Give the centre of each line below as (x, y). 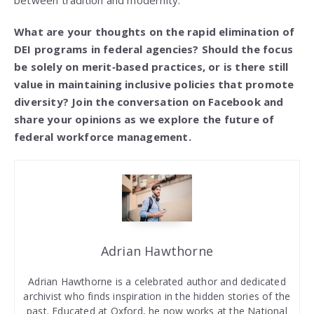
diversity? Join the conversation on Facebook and (149, 102)
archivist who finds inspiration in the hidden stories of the (157, 296)
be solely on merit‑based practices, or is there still (151, 67)
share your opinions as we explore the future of (144, 120)
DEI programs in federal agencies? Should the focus (154, 49)
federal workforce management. (103, 137)
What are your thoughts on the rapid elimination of (155, 32)
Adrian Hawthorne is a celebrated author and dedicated (157, 282)
